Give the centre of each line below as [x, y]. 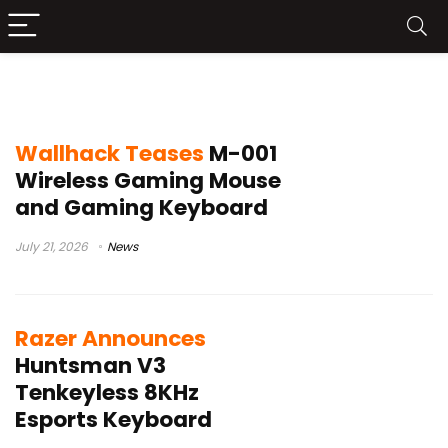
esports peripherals [121, 88]
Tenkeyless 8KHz [107, 392]
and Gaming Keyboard [141, 207]
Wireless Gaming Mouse [148, 180]
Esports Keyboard [113, 419]
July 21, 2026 [51, 246]
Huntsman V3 [90, 365]
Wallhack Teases [109, 153]
